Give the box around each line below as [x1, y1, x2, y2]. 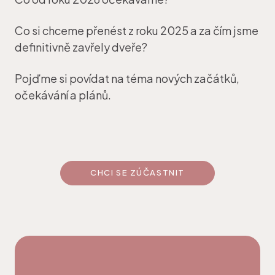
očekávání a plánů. [15, 88, 111, 103]
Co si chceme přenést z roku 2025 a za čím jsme [15, 23, 258, 38]
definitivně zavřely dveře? [15, 40, 147, 55]
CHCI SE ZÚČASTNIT [90, 168, 185, 178]
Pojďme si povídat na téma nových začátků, [15, 71, 239, 86]
